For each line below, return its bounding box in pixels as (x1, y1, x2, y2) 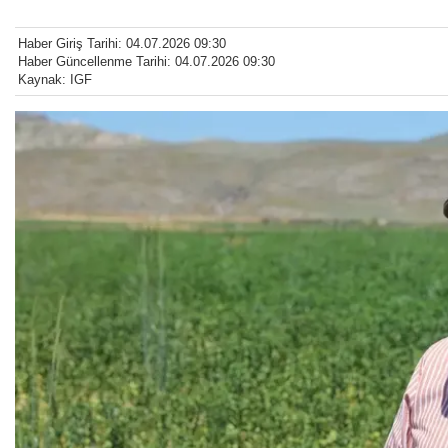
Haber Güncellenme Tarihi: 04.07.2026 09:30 (18, 54, 275, 70)
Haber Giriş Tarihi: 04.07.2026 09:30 (18, 36, 226, 52)
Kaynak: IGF (18, 72, 92, 88)
